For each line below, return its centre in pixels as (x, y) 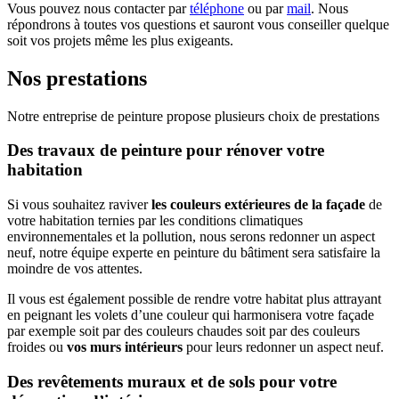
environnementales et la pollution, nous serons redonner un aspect (191, 237)
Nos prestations (77, 78)
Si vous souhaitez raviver (77, 205)
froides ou (37, 347)
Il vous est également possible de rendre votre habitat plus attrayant (194, 299)
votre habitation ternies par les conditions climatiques (155, 221)
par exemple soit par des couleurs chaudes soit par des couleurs (183, 331)
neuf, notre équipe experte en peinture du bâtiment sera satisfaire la (194, 253)
